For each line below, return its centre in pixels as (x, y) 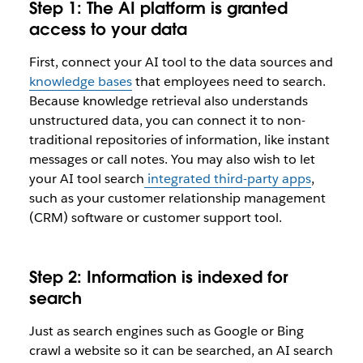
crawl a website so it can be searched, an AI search (181, 350)
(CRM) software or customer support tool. (155, 218)
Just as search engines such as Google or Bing (166, 331)
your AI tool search (86, 179)
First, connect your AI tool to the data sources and (181, 62)
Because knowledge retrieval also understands (168, 101)
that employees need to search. (228, 81)
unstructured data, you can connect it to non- (167, 120)
